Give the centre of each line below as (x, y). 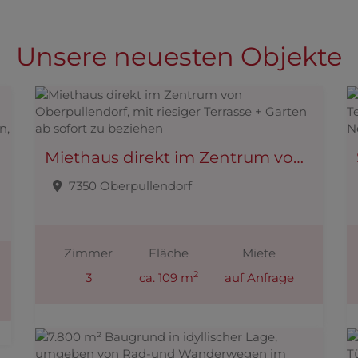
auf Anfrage (259, 278)
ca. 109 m (166, 278)
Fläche (169, 253)
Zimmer (89, 253)
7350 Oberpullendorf (130, 185)
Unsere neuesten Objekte (179, 56)
